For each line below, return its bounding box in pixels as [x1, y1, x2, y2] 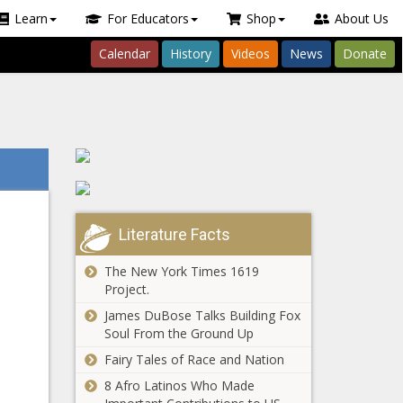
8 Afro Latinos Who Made [103, 377, 255, 394]
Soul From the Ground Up [103, 325, 254, 342]
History [170, 45, 211, 62]
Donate [343, 45, 387, 62]
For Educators [106, 10, 189, 27]
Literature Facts [118, 225, 230, 244]
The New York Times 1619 [103, 263, 259, 280]
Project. [103, 281, 149, 298]
